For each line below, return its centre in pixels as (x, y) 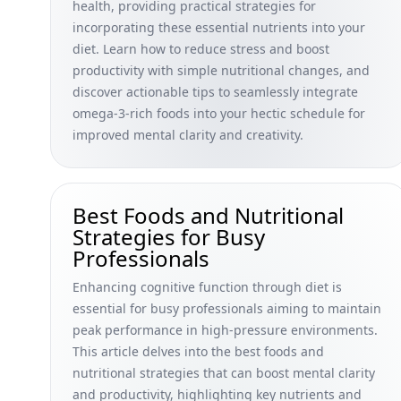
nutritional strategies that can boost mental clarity (224, 373)
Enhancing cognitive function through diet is (207, 287)
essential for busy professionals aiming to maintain (227, 308)
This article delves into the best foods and (198, 351)
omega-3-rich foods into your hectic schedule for (219, 113)
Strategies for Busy (169, 237)
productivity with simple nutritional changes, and (221, 70)
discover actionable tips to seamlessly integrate (215, 92)
